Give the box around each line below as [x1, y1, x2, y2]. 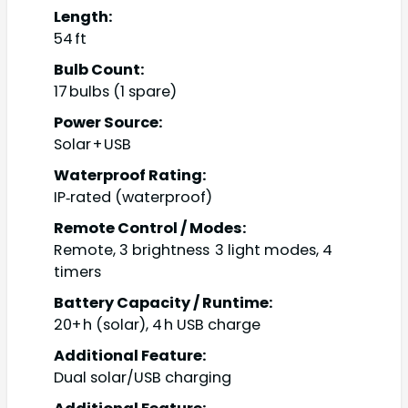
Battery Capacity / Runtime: [54, 292, 273, 314]
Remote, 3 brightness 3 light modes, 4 [54, 240, 332, 261]
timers [54, 261, 101, 283]
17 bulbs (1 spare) [54, 81, 177, 103]
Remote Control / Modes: [54, 218, 247, 240]
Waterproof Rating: [54, 165, 207, 187]
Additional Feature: [54, 345, 207, 367]
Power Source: [54, 112, 163, 134]
